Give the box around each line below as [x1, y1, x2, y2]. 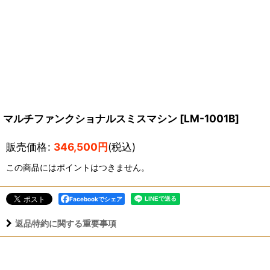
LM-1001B [184, 111, 235, 125]
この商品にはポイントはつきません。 [6, 162, 149, 172]
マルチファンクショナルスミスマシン [3, 111, 177, 125]
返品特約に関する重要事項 [15, 218, 116, 228]
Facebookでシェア [69, 195, 122, 202]
